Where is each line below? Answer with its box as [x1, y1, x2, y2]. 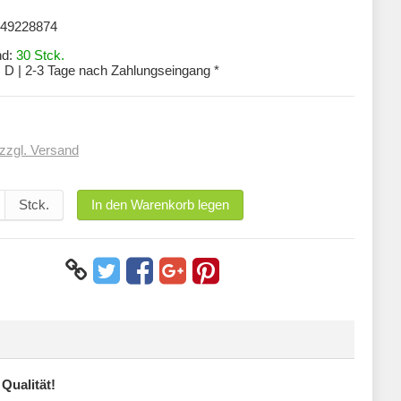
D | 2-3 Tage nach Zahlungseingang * [4, 63, 219, 78]
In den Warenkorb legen [91, 197, 229, 213]
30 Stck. [16, 47, 64, 63]
